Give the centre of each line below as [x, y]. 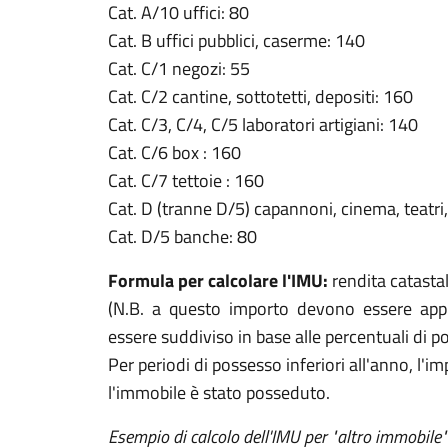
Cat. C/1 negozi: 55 [179, 68]
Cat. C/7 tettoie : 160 [186, 180]
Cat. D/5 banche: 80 [182, 236]
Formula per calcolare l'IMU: [218, 280]
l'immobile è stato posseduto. [219, 392]
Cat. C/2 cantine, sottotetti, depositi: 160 [260, 96]
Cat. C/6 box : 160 [174, 152]
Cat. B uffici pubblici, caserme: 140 [236, 40]
